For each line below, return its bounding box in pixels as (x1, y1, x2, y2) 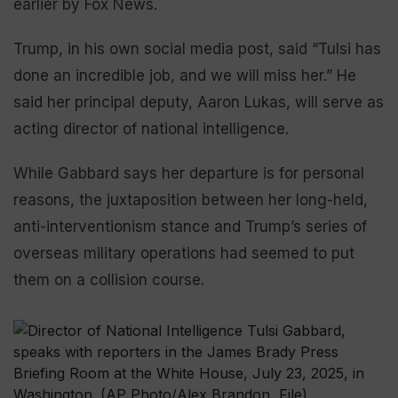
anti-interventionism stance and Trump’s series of (13, 218, 367, 235)
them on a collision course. (13, 271, 204, 289)
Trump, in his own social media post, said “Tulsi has (13, 40, 381, 58)
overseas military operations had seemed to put (13, 244, 354, 262)
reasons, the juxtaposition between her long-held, (13, 191, 368, 209)
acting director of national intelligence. (13, 120, 289, 138)
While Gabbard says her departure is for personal (13, 164, 364, 182)
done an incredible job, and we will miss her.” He (13, 67, 356, 84)
